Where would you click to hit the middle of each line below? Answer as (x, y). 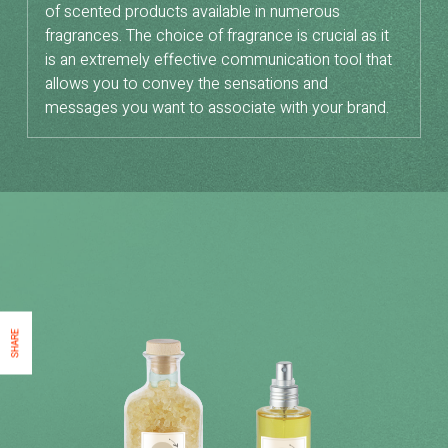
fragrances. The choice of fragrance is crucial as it (217, 35)
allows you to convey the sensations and (186, 83)
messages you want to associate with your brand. (217, 107)
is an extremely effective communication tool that (218, 59)
